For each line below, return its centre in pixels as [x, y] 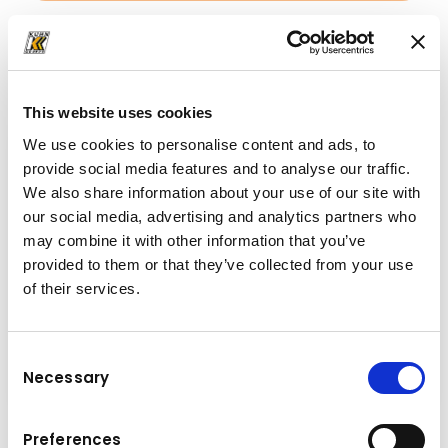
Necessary [66, 377]
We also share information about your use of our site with [222, 192]
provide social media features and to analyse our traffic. [217, 168]
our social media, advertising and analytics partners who [219, 216]
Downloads [66, 61]
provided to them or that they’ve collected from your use [218, 264]
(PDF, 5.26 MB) [134, 92]
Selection [37, 381]
